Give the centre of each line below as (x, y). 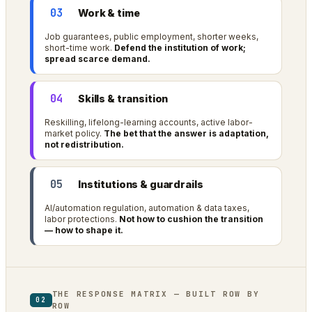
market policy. (74, 133)
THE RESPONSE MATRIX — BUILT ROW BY (156, 294)
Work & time (109, 13)
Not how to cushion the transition (191, 219)
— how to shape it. (84, 230)
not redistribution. (84, 144)
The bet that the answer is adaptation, (186, 133)
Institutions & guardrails (141, 185)
